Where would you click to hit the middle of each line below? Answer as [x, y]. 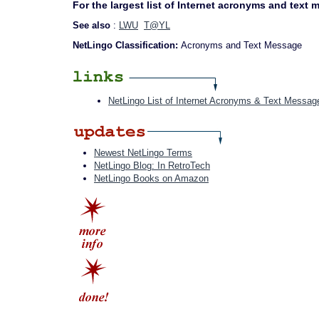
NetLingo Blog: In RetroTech [152, 166]
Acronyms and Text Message [241, 45]
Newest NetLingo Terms [143, 153]
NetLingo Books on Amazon [151, 178]
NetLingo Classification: [127, 45]
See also [93, 25]
